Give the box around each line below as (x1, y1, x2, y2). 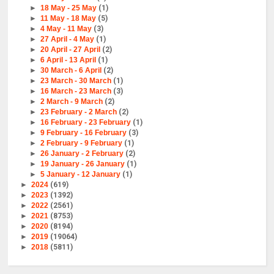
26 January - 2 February (40, 149, 125, 158)
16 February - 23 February (40, 118, 133, 127)
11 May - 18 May (40, 14, 98, 23)
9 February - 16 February (40, 128, 128, 138)
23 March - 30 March (40, 76, 113, 86)
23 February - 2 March (40, 108, 119, 117)
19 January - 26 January (40, 160, 127, 169)
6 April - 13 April (40, 56, 98, 65)
